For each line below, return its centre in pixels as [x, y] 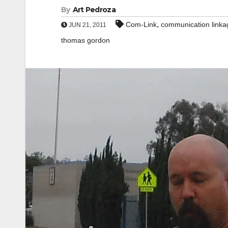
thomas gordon [85, 40]
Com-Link [141, 24]
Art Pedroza [94, 10]
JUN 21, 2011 [87, 25]
